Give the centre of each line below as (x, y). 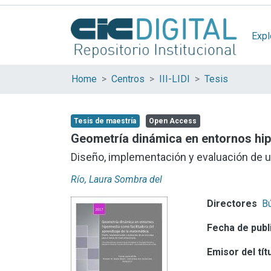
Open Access (172, 121)
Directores (232, 203)
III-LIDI (175, 79)
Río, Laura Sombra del (116, 179)
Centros (128, 79)
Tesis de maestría (105, 121)
